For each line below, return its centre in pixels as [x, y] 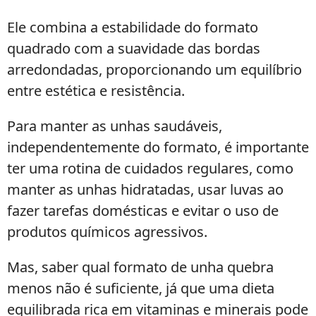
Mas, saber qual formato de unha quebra [140, 267]
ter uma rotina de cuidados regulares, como [150, 168]
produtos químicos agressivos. [107, 232]
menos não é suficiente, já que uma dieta [141, 288]
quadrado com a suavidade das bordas [134, 48]
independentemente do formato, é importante [158, 147]
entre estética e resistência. [96, 91]
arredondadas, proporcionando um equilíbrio [154, 69]
